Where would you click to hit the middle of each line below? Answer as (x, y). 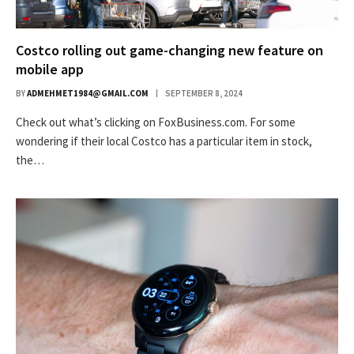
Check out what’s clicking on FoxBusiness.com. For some (156, 122)
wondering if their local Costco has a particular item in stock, (164, 141)
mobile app (50, 69)
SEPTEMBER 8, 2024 (204, 93)
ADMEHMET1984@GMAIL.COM (88, 93)
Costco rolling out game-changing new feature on (169, 50)
